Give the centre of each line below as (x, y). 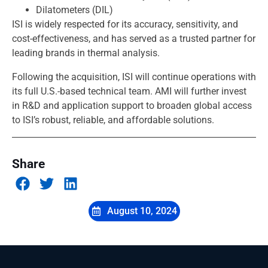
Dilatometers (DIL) (74, 10)
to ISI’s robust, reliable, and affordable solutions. (113, 120)
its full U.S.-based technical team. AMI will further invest (129, 91)
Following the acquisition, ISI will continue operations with (134, 77)
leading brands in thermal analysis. (86, 53)
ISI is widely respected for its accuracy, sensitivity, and (125, 24)
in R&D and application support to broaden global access (132, 105)
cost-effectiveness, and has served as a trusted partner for (134, 38)
